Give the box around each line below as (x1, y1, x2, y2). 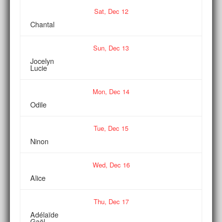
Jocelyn (30, 55, 54, 66)
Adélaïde (30, 209, 58, 220)
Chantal (30, 19, 55, 29)
